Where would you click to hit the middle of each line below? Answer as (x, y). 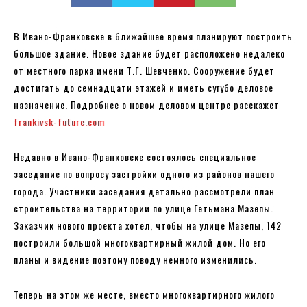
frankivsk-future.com (59, 121)
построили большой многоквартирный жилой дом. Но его (140, 242)
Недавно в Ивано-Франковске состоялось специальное (135, 156)
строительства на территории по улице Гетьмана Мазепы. (144, 208)
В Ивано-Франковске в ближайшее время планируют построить (153, 36)
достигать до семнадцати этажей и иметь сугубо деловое (144, 87)
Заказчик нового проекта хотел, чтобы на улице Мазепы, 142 (148, 225)
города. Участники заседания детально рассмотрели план (144, 191)
